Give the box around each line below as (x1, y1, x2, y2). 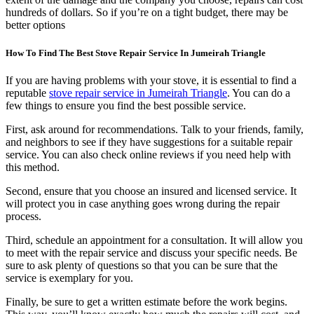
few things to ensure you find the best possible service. (6, 99, 246, 111)
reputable (6, 86, 49, 99)
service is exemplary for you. (6, 271, 133, 284)
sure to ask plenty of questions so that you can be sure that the (6, 259, 278, 271)
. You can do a (227, 86, 290, 99)
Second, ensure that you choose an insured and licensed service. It (6, 184, 296, 197)
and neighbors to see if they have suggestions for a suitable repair (6, 135, 292, 148)
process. (6, 210, 41, 222)
